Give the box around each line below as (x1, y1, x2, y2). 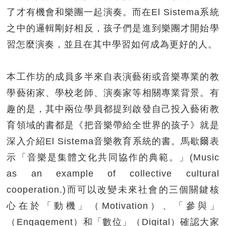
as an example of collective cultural (7, 168, 219, 179)
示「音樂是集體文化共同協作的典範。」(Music (7, 152, 219, 162)
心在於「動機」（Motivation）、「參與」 (7, 200, 219, 211)
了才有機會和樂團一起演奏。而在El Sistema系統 (7, 7, 219, 17)
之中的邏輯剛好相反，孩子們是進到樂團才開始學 (7, 23, 219, 33)
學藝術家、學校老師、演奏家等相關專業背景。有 (7, 87, 219, 98)
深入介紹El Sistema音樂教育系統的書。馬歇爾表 (7, 136, 219, 146)
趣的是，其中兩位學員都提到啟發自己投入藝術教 (7, 103, 219, 114)
